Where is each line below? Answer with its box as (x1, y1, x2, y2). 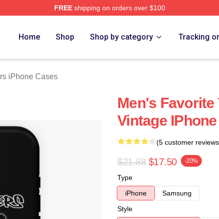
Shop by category (90, 32, 153, 42)
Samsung (162, 189, 192, 197)
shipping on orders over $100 (72, 4, 165, 12)
